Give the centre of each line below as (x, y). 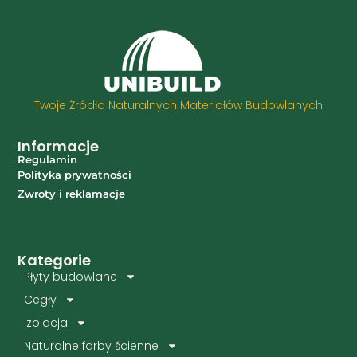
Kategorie (55, 260)
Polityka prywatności (75, 175)
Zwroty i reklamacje (72, 194)
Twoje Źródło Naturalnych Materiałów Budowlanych (178, 106)
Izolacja (46, 322)
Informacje (59, 147)
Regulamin (48, 160)
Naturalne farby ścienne (92, 345)
